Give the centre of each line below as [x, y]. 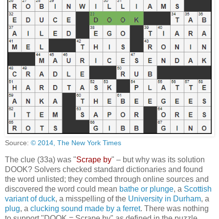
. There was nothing [175, 209]
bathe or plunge [146, 189]
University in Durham [164, 199]
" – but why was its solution [158, 160]
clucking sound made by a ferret [85, 209]
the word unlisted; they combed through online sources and [107, 179]
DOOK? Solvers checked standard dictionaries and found [104, 170]
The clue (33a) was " [41, 160]
